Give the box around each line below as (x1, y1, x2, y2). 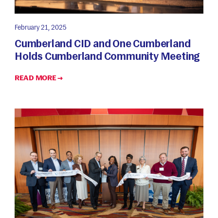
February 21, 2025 (15, 23, 66, 32)
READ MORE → (15, 73, 63, 82)
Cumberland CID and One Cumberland (15, 36, 191, 50)
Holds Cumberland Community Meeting (15, 49, 200, 63)
